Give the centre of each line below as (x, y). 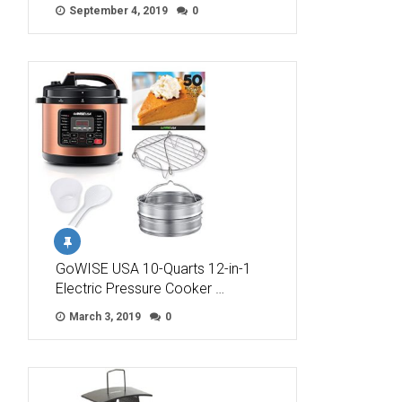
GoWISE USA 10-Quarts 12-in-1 (153, 269)
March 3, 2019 (104, 317)
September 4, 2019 (117, 11)
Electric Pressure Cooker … (140, 289)
